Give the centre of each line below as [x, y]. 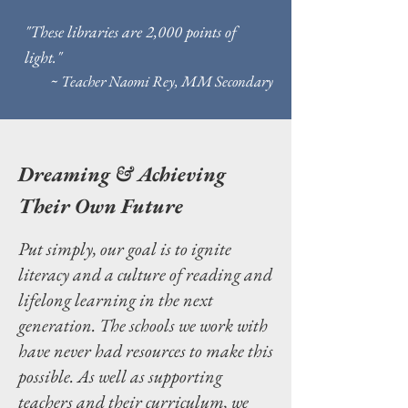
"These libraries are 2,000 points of [131, 31]
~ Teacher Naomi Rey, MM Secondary [162, 81]
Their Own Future [101, 206]
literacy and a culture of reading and [145, 274]
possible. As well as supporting [120, 376]
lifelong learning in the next [116, 300]
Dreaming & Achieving [122, 174]
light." [43, 57]
